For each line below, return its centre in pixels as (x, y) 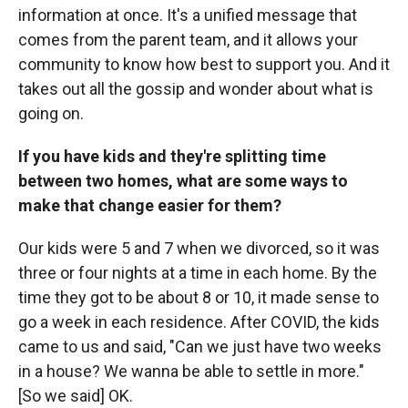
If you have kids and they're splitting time (172, 157)
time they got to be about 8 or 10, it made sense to (199, 298)
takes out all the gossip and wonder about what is (196, 89)
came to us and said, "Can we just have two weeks (200, 347)
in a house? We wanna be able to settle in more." (191, 372)
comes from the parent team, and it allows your (188, 40)
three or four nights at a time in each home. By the (198, 273)
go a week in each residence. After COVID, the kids (199, 322)
